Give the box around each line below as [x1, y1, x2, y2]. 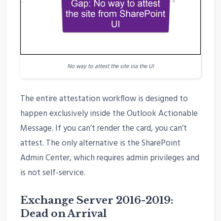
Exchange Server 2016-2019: [20, 194, 174, 207]
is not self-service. [20, 166, 85, 180]
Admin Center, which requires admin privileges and [20, 151, 199, 165]
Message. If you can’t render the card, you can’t [20, 122, 187, 136]
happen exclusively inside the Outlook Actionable [20, 107, 198, 121]
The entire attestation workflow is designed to [20, 92, 188, 106]
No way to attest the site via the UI [67, 62, 154, 72]
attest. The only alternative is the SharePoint [20, 137, 181, 150]
